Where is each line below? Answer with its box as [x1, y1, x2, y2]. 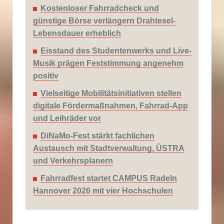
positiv [33, 71, 58, 80]
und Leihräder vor [33, 114, 101, 123]
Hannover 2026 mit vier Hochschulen [33, 186, 173, 195]
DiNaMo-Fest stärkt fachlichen [40, 131, 154, 140]
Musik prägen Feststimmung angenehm [33, 59, 183, 68]
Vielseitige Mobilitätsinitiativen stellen [40, 89, 181, 98]
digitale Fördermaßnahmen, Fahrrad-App [33, 101, 188, 110]
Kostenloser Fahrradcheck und [40, 4, 159, 13]
